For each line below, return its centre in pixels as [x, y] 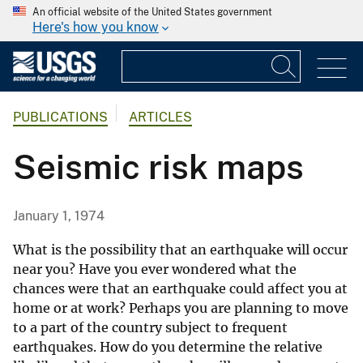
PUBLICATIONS [60, 117]
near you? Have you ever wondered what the [155, 269]
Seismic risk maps [158, 167]
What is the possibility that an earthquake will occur [180, 250]
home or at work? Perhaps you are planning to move [181, 308]
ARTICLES [160, 117]
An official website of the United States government [152, 12]
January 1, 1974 [59, 216]
